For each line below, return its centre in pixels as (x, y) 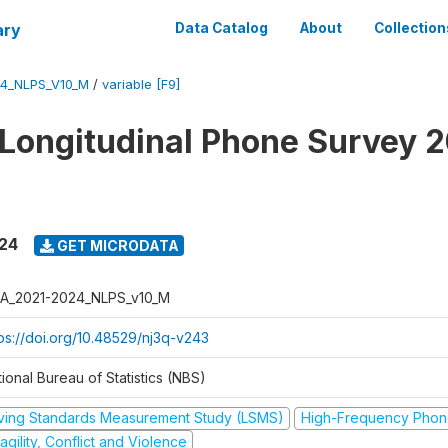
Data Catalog (221, 28)
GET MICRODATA (116, 245)
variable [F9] (141, 84)
